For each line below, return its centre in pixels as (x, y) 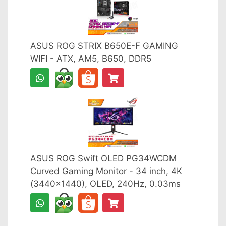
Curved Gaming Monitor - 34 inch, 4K (106, 171)
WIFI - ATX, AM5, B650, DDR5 (91, 59)
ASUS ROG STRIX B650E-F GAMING (104, 46)
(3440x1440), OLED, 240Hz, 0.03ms (105, 184)
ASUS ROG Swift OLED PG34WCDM (103, 158)
